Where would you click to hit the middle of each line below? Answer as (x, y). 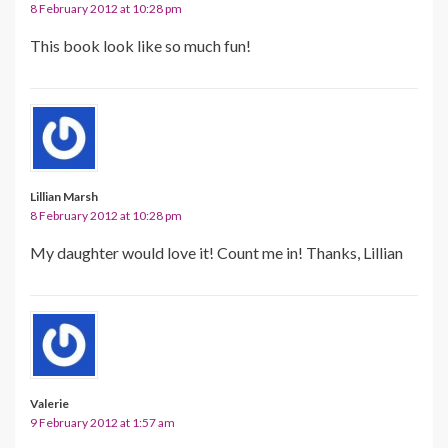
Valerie (49, 403)
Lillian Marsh (64, 196)
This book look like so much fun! (140, 45)
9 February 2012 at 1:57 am (102, 422)
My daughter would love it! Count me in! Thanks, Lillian (216, 252)
